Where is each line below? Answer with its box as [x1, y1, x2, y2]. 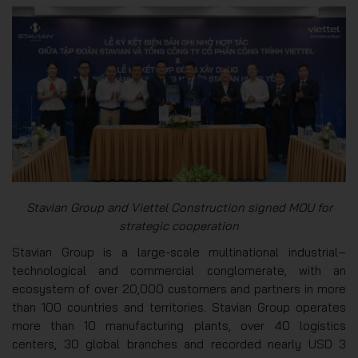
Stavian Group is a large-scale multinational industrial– [12, 244, 346, 260]
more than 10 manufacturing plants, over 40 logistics [12, 317, 346, 333]
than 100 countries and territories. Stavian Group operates [12, 299, 346, 315]
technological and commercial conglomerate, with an [12, 262, 346, 278]
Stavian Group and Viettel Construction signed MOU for [26, 199, 332, 215]
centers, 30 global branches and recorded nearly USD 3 [12, 336, 346, 352]
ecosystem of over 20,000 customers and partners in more [12, 280, 346, 296]
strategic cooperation [119, 217, 239, 233]
